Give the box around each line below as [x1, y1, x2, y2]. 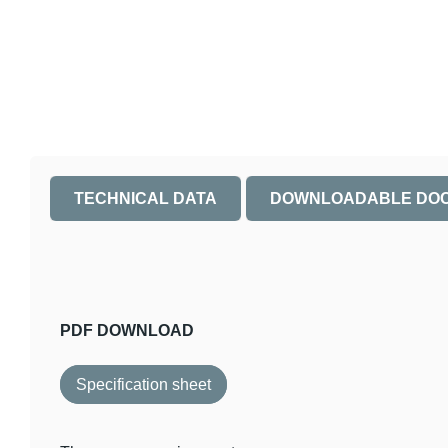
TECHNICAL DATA [74, 190, 217, 208]
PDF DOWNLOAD [60, 321, 194, 339]
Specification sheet [76, 376, 211, 394]
